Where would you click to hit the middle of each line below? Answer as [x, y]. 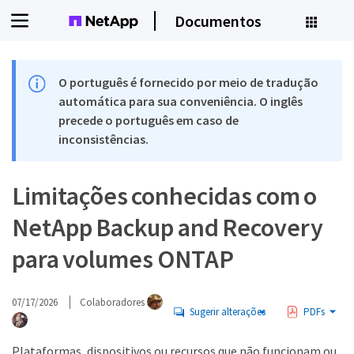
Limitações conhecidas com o [165, 196]
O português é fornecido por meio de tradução [189, 82]
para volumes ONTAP [123, 259]
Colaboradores [113, 302]
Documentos [218, 21]
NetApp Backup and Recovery [168, 228]
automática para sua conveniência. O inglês [181, 101]
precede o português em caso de [149, 120]
